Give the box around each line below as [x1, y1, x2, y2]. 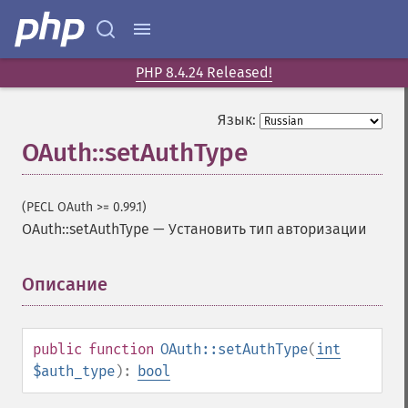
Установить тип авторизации [168, 220, 367, 238]
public [33, 341, 82, 358]
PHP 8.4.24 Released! [136, 64, 272, 81]
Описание [22, 273, 107, 295]
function [88, 341, 154, 358]
